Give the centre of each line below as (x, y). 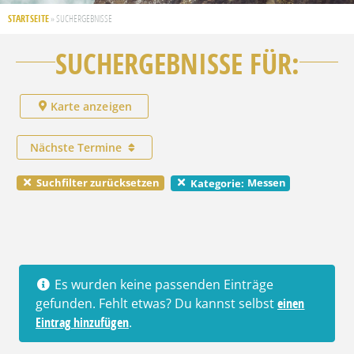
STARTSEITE (28, 18)
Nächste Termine (77, 147)
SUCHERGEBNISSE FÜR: (177, 63)
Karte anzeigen (91, 106)
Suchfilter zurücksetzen (97, 182)
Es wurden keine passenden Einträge (162, 285)
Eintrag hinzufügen (82, 323)
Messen (266, 182)
